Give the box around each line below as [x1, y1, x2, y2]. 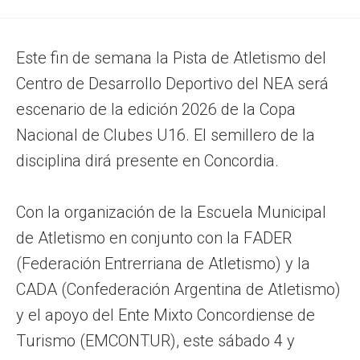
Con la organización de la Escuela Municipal [16, 202, 326, 222]
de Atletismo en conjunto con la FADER [16, 227, 292, 247]
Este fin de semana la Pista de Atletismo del [16, 47, 326, 67]
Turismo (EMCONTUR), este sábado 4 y [16, 330, 295, 350]
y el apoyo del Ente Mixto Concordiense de [16, 305, 315, 325]
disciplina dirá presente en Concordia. [16, 150, 279, 170]
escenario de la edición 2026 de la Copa [16, 99, 296, 119]
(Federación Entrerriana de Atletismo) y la [16, 253, 310, 273]
